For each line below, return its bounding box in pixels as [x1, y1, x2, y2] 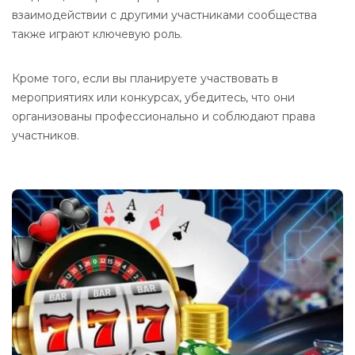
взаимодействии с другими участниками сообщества [12, 8, 317, 22]
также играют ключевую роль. [12, 27, 182, 41]
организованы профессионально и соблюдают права [12, 109, 315, 124]
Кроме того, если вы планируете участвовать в [12, 71, 278, 86]
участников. [12, 128, 79, 143]
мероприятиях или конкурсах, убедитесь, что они [12, 90, 295, 105]
